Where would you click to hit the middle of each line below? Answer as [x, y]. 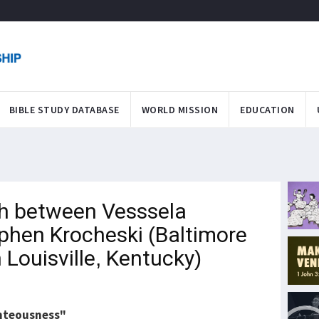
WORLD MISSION [179, 109]
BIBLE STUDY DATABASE [64, 109]
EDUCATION [267, 109]
